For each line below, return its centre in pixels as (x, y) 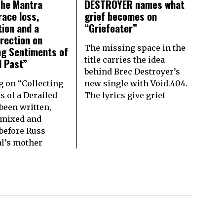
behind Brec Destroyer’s (132, 71)
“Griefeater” (110, 28)
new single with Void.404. (136, 83)
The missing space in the (135, 48)
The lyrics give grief (125, 95)
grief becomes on (120, 16)
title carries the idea (124, 59)
